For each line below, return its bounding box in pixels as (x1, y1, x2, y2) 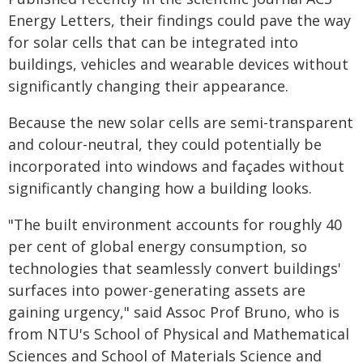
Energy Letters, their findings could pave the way (8, 11, 351, 30)
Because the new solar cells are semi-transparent (8, 113, 353, 132)
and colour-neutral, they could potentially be (8, 135, 322, 154)
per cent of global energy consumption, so (8, 237, 307, 256)
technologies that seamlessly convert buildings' (8, 258, 341, 278)
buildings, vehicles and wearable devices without (8, 54, 348, 74)
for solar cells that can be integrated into (8, 32, 298, 52)
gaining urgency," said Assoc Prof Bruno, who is (8, 302, 340, 322)
